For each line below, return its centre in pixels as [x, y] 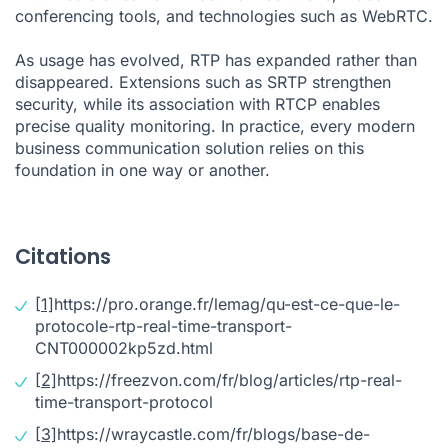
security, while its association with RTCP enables [197, 103]
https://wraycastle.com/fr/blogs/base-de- [213, 433]
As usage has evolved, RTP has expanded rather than [216, 59]
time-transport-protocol [124, 401]
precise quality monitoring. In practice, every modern [215, 125]
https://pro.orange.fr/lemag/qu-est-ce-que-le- [227, 303]
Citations [63, 256]
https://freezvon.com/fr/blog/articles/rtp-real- [229, 379]
